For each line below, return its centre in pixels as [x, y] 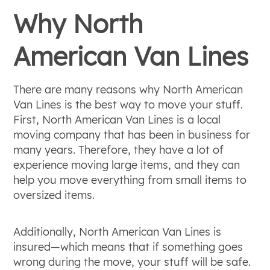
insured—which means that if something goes [128, 247]
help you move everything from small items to [130, 180]
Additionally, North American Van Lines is [118, 232]
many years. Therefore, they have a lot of [119, 150]
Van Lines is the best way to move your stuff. [128, 105]
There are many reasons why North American [128, 89]
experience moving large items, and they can [127, 165]
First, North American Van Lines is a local [117, 120]
